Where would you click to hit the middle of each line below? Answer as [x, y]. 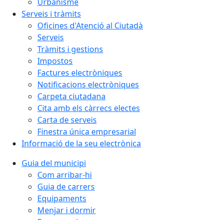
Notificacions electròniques [88, 84]
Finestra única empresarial [87, 132]
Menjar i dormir [67, 210]
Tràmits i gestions [70, 49]
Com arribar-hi [65, 175]
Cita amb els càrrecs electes [89, 108]
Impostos [55, 61]
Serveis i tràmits [51, 14]
